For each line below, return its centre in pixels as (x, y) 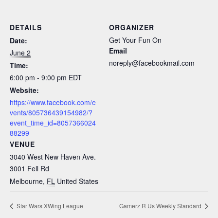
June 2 (20, 53)
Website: (24, 90)
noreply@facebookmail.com (152, 63)
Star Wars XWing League (49, 206)
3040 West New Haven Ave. (53, 157)
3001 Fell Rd (29, 169)
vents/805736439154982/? (51, 113)
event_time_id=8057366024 (53, 123)
